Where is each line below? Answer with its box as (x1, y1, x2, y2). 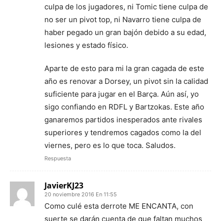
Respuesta (44, 154, 71, 162)
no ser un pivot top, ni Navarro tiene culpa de (44, 14, 201, 24)
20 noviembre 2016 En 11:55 (44, 190, 117, 198)
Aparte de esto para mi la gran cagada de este (44, 63, 204, 73)
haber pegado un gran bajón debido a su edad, (44, 27, 206, 37)
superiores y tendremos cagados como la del (44, 127, 201, 137)
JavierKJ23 (44, 180, 83, 191)
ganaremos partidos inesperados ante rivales (44, 114, 202, 124)
